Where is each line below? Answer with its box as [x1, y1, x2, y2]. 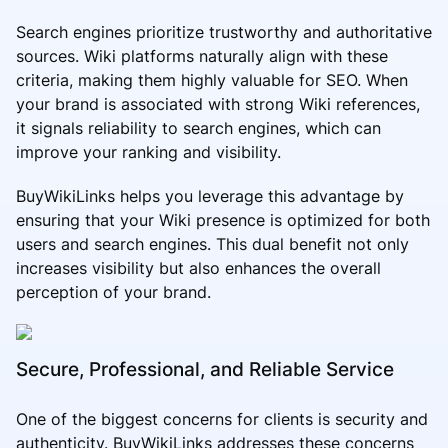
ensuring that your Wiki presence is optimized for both [16, 210, 430, 231]
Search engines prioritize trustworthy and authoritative [16, 22, 432, 43]
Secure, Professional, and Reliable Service [16, 356, 394, 381]
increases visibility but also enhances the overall [16, 258, 381, 279]
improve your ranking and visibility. [16, 142, 281, 163]
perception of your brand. [16, 282, 211, 303]
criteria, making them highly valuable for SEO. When [16, 70, 408, 91]
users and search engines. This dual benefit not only [16, 234, 409, 255]
